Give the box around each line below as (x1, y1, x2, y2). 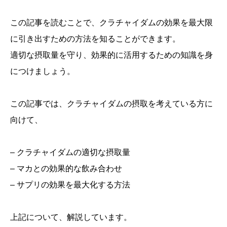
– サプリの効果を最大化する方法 (10, 180, 130, 189)
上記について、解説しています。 (10, 213, 132, 221)
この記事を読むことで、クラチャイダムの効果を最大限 (10, 18, 213, 27)
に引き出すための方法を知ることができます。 (10, 34, 180, 43)
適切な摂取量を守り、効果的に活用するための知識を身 (10, 51, 213, 59)
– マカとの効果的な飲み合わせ (10, 164, 122, 173)
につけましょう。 (10, 67, 75, 75)
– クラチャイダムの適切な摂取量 (10, 148, 130, 157)
